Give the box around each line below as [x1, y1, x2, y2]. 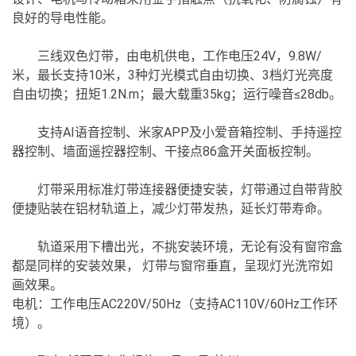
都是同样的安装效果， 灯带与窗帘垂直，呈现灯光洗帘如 [12, 258, 333, 273]
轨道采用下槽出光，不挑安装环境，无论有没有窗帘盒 [37, 239, 342, 254]
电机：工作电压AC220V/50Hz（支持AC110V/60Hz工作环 [12, 296, 338, 311]
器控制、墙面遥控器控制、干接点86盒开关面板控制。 [12, 144, 319, 159]
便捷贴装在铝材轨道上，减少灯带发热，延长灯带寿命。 [12, 201, 330, 216]
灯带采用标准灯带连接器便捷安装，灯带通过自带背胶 [37, 182, 342, 197]
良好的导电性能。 [12, 10, 114, 25]
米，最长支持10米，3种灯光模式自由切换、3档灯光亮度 [12, 68, 333, 83]
